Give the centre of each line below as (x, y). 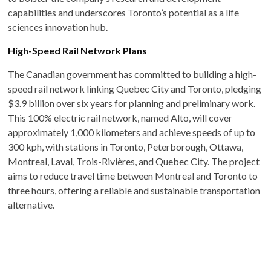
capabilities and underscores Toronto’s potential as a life (124, 12)
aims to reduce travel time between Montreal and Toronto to (133, 175)
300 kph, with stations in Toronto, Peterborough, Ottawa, (126, 146)
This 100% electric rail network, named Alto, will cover (120, 117)
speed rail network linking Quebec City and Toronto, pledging (135, 88)
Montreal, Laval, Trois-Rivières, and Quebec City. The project (134, 161)
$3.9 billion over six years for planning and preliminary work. (132, 103)
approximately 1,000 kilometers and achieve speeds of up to (132, 132)
